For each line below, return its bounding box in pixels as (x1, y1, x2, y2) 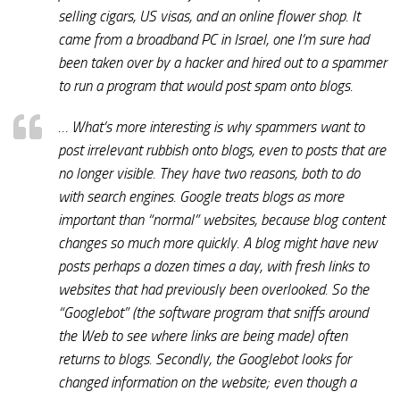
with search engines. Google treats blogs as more (58, 187, 344, 205)
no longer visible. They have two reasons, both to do (58, 163, 360, 182)
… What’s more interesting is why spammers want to (58, 117, 364, 136)
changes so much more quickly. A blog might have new (58, 233, 377, 252)
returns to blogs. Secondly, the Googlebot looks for (58, 349, 351, 368)
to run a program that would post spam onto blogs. (58, 76, 353, 95)
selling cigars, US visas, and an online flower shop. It (58, 6, 360, 25)
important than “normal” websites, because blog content (58, 210, 385, 229)
